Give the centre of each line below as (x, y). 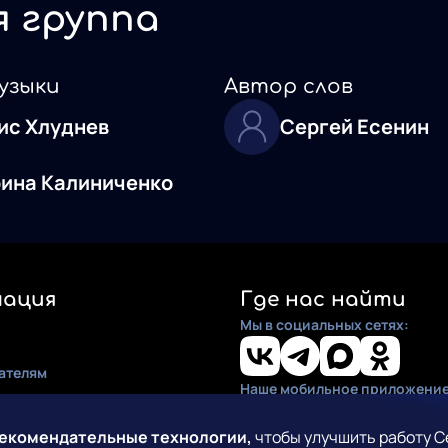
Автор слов (288, 86)
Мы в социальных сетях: (324, 324)
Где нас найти (323, 299)
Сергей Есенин (354, 127)
